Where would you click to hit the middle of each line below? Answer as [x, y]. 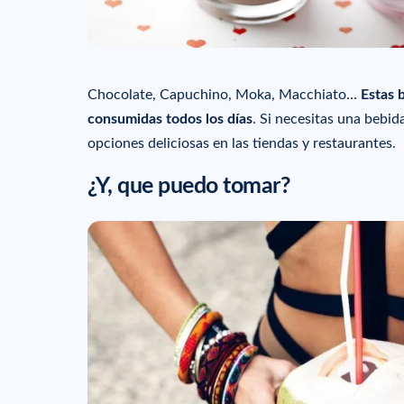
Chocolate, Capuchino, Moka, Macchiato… [224, 94]
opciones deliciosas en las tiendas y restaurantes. [242, 143]
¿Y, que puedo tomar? [189, 187]
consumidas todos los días [170, 119]
